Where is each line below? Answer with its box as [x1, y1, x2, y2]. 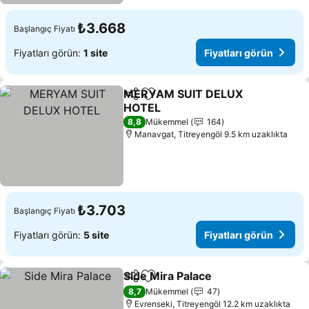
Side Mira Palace [123, 269, 212, 283]
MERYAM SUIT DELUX [123, 87, 243, 101]
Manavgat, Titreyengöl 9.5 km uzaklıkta [134, 129, 288, 139]
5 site [83, 228, 109, 241]
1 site [83, 46, 108, 59]
